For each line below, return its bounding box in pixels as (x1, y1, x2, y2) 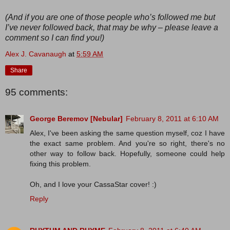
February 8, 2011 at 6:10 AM (126, 114, 219, 123)
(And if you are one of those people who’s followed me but (5, 12, 215, 22)
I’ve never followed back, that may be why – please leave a (5, 23, 218, 32)
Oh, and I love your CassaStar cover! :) (30, 180, 157, 188)
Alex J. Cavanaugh (5, 49, 66, 58)
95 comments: (5, 86, 68, 98)
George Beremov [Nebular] (30, 114, 123, 123)
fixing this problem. (30, 159, 91, 168)
